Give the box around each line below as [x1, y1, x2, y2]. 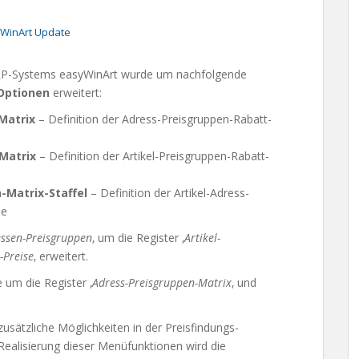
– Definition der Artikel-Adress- [87, 185, 249, 200]
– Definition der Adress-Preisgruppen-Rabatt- [35, 111, 272, 127]
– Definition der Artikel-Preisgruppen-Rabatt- [36, 148, 269, 163]
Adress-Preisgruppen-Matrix [92, 275, 232, 290]
